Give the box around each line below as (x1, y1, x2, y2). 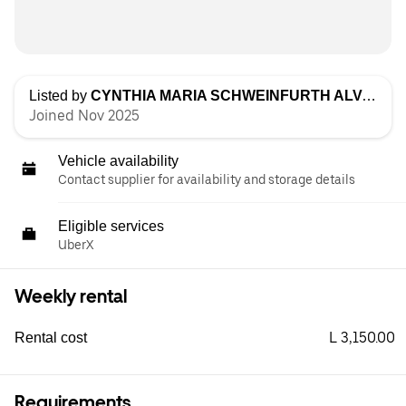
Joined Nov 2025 (29, 107, 140, 124)
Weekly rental (14, 285, 127, 307)
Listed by (29, 88, 91, 103)
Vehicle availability (58, 153, 179, 169)
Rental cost (14, 330, 87, 345)
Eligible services (58, 218, 164, 234)
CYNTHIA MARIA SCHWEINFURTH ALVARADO (91, 88, 362, 103)
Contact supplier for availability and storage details (58, 172, 355, 187)
